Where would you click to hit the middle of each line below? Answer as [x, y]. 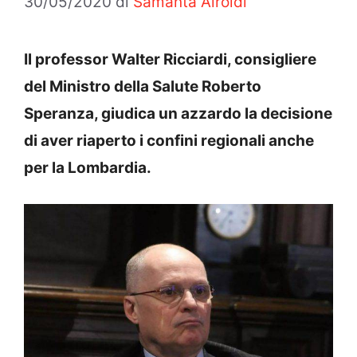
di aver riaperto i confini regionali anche [169, 140]
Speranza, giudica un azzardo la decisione [178, 113]
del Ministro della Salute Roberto [143, 86]
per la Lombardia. [88, 167]
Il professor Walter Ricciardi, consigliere [170, 59]
